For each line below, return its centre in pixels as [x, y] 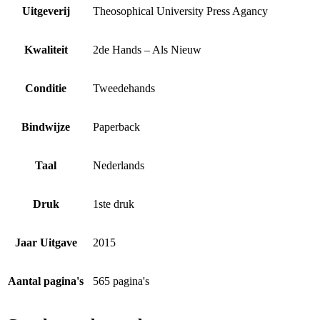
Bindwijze [46, 126]
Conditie [46, 88]
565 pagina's [121, 281]
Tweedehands [124, 88]
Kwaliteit [46, 49]
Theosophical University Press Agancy [180, 11]
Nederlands [119, 165]
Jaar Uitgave [46, 242]
